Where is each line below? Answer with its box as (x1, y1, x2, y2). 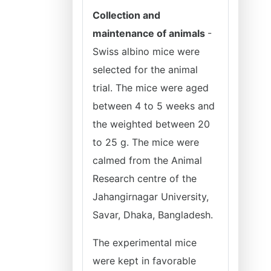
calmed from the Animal (93, 154, 202, 166)
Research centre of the (93, 172, 197, 184)
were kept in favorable (93, 255, 196, 267)
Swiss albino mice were (93, 45, 200, 57)
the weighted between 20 (93, 118, 210, 130)
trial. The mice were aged (93, 82, 209, 94)
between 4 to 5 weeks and (93, 100, 215, 112)
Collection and (93, 9, 160, 21)
